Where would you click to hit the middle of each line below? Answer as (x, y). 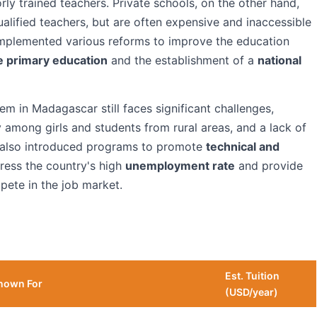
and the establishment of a (183, 60)
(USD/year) (252, 292)
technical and (243, 146)
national (279, 60)
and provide (269, 166)
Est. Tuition (252, 276)
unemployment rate (180, 166)
